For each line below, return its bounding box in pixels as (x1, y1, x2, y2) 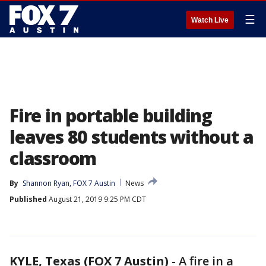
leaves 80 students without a (9, 125, 254, 149)
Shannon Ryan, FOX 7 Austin (23, 178, 115, 188)
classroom (9, 146, 97, 170)
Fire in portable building (9, 103, 212, 128)
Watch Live (191, 16, 229, 24)
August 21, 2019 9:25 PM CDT (47, 194, 146, 204)
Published (9, 194, 47, 204)
